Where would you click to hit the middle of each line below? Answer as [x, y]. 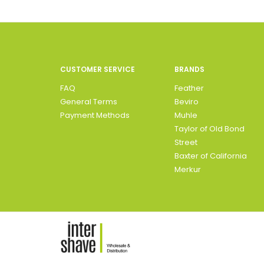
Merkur [187, 170]
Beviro [186, 102]
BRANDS [189, 70]
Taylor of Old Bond [209, 129]
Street [186, 143]
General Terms [89, 102]
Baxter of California [210, 156]
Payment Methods [95, 115]
